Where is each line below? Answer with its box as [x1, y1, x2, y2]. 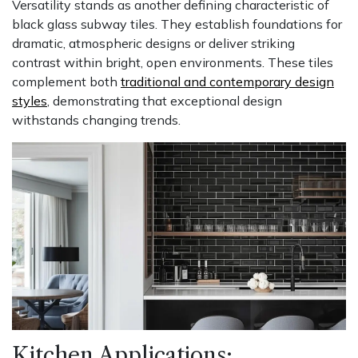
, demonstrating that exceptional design [47, 92, 282, 109]
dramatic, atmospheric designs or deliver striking [12, 34, 295, 51]
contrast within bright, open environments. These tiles [12, 54, 333, 70]
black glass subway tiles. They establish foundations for [12, 15, 342, 32]
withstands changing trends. [12, 111, 181, 128]
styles [12, 92, 47, 109]
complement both [12, 73, 117, 89]
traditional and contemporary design [121, 73, 334, 89]
